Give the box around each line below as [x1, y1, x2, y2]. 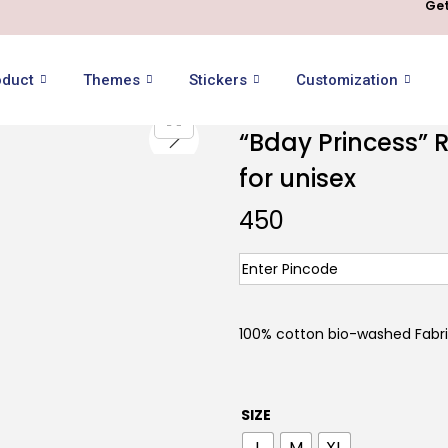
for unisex [239, 161, 356, 195]
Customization [295, 70, 398, 89]
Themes [82, 70, 140, 89]
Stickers [188, 70, 247, 89]
